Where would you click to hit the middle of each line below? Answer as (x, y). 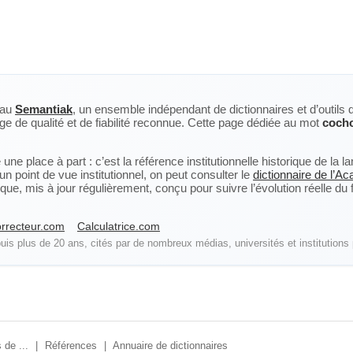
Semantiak (44, 109)
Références (71, 346)
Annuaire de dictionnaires (170, 346)
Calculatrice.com (119, 226)
